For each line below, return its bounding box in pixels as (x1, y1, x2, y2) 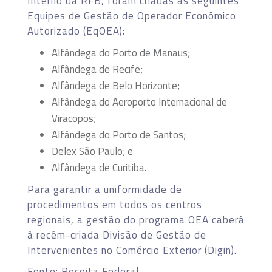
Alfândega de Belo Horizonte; (52, 77, 180, 93)
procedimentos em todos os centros (27, 196, 202, 212)
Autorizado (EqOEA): (27, 22, 125, 39)
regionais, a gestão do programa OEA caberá (27, 211, 245, 228)
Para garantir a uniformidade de (27, 181, 182, 197)
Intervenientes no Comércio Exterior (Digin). (27, 242, 237, 258)
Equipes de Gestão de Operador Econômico (27, 7, 236, 24)
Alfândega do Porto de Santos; (52, 126, 186, 143)
